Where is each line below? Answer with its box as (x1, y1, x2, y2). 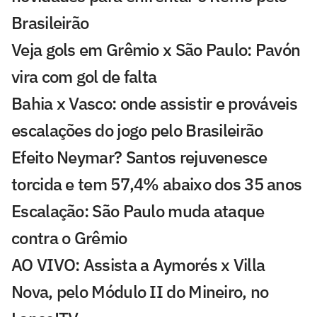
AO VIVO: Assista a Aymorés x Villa (11, 253, 265, 276)
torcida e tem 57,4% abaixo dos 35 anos (11, 172, 302, 195)
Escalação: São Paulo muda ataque (11, 199, 265, 222)
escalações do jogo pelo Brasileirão (11, 118, 263, 142)
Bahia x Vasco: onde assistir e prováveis (11, 91, 297, 115)
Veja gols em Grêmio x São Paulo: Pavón (11, 38, 301, 61)
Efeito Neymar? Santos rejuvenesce (11, 145, 267, 168)
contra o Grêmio (11, 226, 127, 249)
